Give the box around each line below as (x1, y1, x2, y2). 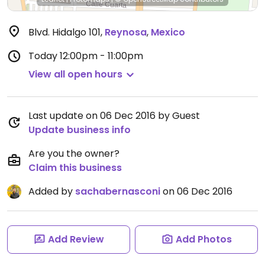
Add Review (47, 232, 104, 246)
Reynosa (105, 25, 147, 39)
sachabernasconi (75, 185, 160, 198)
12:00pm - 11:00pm (60, 49, 143, 63)
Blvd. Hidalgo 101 (28, 25, 101, 39)
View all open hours (28, 67, 122, 81)
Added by (28, 185, 75, 198)
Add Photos (175, 232, 232, 246)
